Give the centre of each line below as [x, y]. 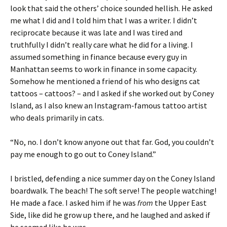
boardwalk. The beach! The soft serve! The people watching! [113, 191]
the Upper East [180, 203]
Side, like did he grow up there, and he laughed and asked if [110, 215]
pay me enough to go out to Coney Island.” [83, 154]
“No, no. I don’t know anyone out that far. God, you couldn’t [112, 142]
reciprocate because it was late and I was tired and [96, 32]
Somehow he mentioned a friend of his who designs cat [105, 81]
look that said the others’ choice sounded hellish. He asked [111, 8]
